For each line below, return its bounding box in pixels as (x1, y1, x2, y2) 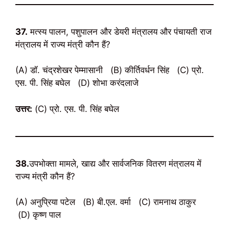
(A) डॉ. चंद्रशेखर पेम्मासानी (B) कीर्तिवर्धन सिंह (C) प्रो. (15, 65, 204, 75)
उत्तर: (15, 103, 32, 114)
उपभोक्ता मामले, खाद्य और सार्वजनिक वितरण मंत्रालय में (29, 158, 201, 169)
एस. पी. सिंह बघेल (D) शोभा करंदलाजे (15, 78, 139, 88)
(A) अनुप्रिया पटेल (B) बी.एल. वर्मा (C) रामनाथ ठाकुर (15, 197, 198, 207)
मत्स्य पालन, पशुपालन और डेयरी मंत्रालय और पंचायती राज (28, 26, 212, 37)
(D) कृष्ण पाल (15, 210, 61, 220)
